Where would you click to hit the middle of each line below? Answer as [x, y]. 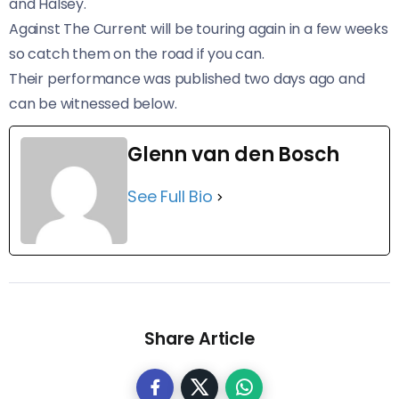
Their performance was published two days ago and [187, 79]
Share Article [199, 339]
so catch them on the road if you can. [137, 54]
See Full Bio [170, 197]
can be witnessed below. [93, 104]
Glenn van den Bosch [234, 155]
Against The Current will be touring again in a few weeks [199, 29]
